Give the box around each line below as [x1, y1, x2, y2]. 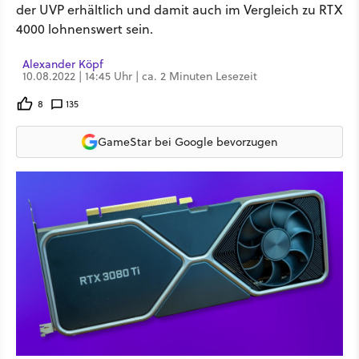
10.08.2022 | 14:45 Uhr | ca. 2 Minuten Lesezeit [22, 68, 257, 84]
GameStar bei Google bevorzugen [98, 133, 277, 150]
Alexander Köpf [22, 56, 103, 72]
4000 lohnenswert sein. [16, 20, 153, 38]
